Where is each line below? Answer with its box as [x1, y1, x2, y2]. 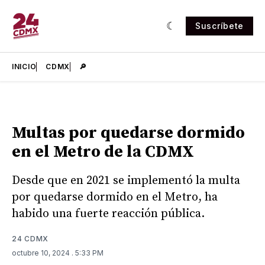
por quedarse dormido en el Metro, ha [12, 189, 218, 205]
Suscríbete [195, 21, 244, 31]
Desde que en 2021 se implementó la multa [12, 173, 240, 188]
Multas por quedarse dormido [12, 122, 245, 143]
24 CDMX [12, 234, 49, 243]
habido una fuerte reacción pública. [12, 206, 205, 221]
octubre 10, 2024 [12, 248, 72, 257]
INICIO [12, 62, 37, 71]
